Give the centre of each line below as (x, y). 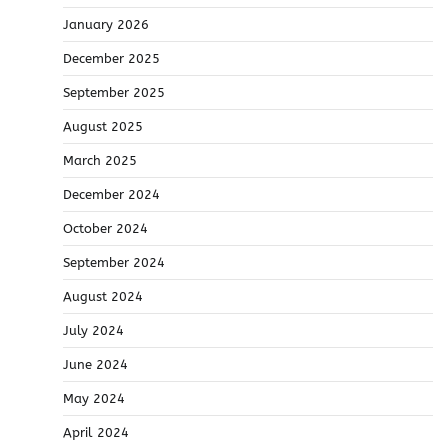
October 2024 (105, 229)
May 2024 (94, 399)
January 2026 (106, 25)
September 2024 (114, 263)
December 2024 (111, 195)
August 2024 (103, 297)
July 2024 (93, 331)
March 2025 (100, 161)
